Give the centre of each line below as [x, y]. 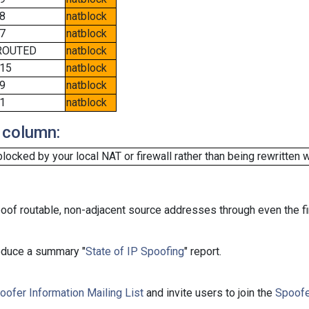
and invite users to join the [209, 293]
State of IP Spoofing [135, 251]
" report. [203, 251]
